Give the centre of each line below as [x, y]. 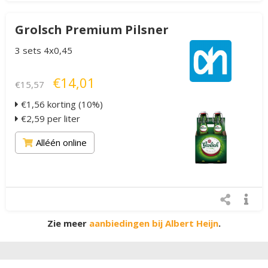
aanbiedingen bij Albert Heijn [154, 223]
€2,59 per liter [49, 119]
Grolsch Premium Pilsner [92, 30]
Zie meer [68, 223]
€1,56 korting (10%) [61, 104]
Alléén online [61, 143]
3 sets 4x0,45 [44, 51]
